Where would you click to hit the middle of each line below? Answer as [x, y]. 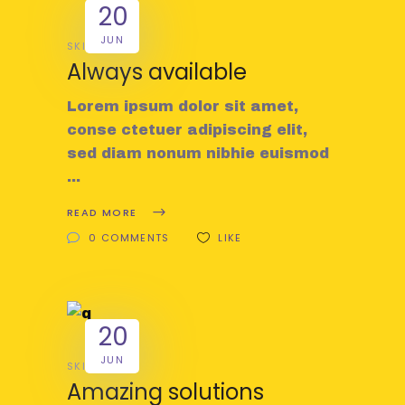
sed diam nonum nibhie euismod [198, 153]
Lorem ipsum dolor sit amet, [183, 106]
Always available [157, 71]
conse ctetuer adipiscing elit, [187, 129]
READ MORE [102, 212]
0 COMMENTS [129, 237]
